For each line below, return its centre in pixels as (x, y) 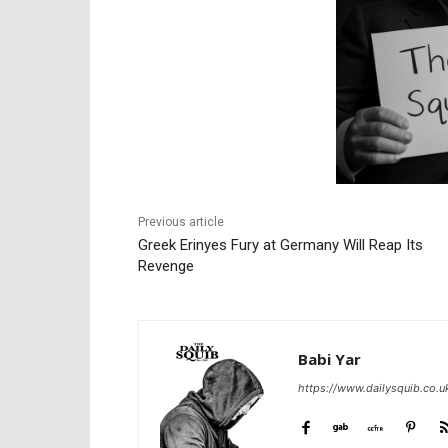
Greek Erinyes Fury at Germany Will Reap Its (280, 245)
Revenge (166, 266)
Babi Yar (329, 359)
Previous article (181, 222)
